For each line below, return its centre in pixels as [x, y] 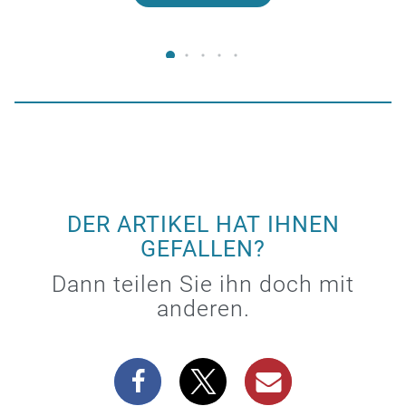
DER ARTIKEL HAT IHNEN [203, 224]
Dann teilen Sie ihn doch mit [203, 284]
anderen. [203, 308]
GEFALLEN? [203, 248]
